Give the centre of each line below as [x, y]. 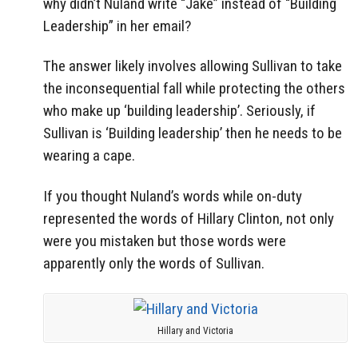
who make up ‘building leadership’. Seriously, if [179, 111]
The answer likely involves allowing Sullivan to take [193, 66]
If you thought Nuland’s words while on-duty [173, 197]
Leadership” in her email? [117, 26]
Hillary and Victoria [195, 330]
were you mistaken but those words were [165, 241]
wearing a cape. [89, 156]
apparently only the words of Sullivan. [154, 264]
